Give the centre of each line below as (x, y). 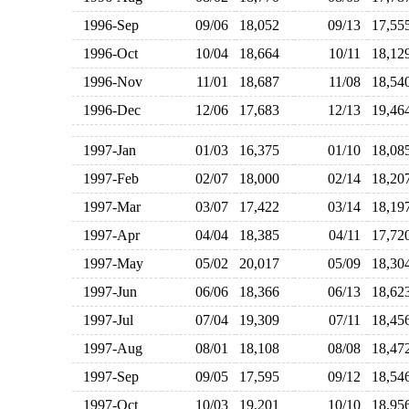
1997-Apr (107, 235)
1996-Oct (106, 53)
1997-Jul (104, 320)
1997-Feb (107, 178)
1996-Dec (108, 110)
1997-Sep (107, 377)
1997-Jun (106, 292)
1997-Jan (105, 150)
